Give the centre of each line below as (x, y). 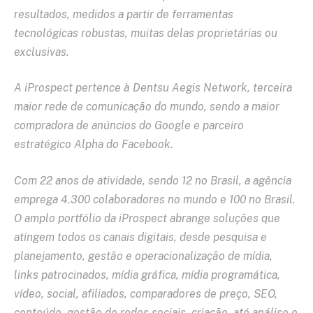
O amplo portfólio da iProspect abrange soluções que (147, 218)
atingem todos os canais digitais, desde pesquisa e (140, 237)
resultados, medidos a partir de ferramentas (124, 14)
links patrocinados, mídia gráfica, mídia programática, (147, 275)
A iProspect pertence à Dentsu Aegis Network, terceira (153, 88)
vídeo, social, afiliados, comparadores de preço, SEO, (146, 293)
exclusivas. (42, 52)
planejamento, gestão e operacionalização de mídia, (143, 256)
